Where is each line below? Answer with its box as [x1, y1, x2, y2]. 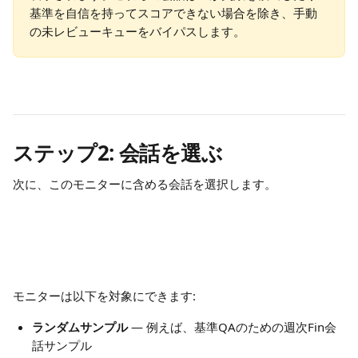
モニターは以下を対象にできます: [13, 288, 196, 304]
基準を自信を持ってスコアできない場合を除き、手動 [30, 5, 317, 21]
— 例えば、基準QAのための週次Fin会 [128, 319, 336, 335]
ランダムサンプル [32, 319, 128, 335]
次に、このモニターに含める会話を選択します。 [13, 176, 276, 192]
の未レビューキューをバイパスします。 [30, 23, 245, 39]
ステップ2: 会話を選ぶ [13, 138, 223, 167]
